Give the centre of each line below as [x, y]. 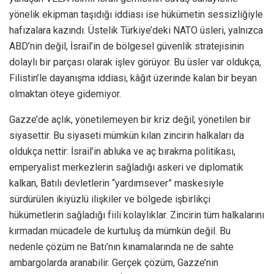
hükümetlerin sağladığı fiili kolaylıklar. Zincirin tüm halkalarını [137, 215]
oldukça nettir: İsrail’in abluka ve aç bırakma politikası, [122, 151]
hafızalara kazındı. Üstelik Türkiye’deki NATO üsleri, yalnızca [136, 30]
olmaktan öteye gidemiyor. [65, 94]
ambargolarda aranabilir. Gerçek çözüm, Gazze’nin [114, 262]
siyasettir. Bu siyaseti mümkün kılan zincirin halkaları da [127, 135]
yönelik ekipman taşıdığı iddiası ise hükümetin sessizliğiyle [136, 14]
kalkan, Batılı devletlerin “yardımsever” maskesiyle [117, 183]
